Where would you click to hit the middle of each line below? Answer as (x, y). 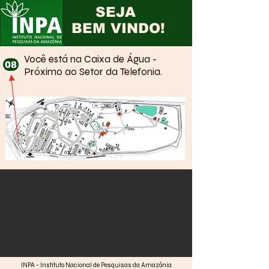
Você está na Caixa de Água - (90, 59)
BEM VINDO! (118, 28)
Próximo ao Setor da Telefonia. (93, 72)
